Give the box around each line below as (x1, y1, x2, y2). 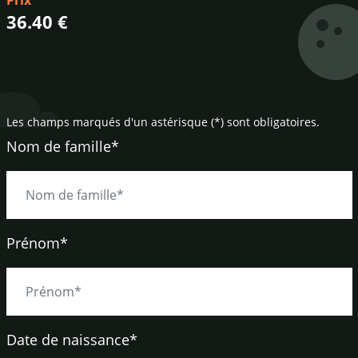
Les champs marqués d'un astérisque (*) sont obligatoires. (6, 114, 320, 129)
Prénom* (6, 233, 68, 253)
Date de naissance (6, 330, 129, 349)
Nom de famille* (6, 137, 119, 156)
